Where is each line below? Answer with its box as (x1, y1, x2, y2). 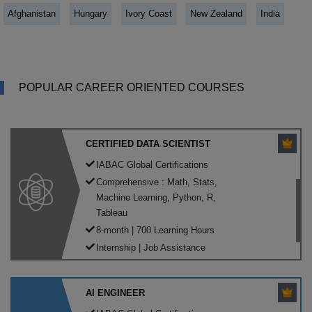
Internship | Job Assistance (96, 242, 205, 253)
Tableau (96, 207, 127, 218)
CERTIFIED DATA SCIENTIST (86, 138, 210, 149)
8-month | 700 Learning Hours (96, 224, 214, 235)
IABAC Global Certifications (96, 159, 208, 170)
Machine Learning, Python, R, (96, 192, 216, 203)
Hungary (74, 8, 107, 19)
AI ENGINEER (86, 287, 145, 298)
